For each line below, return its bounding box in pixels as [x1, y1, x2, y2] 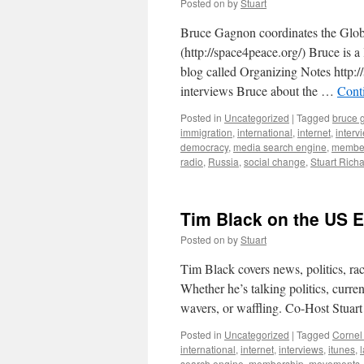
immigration [180, 125, 232, 139]
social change [244, 154, 305, 168]
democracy [180, 140, 228, 154]
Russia [208, 154, 239, 168]
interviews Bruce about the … [180, 82, 337, 99]
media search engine [233, 140, 327, 154]
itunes [328, 342, 355, 356]
